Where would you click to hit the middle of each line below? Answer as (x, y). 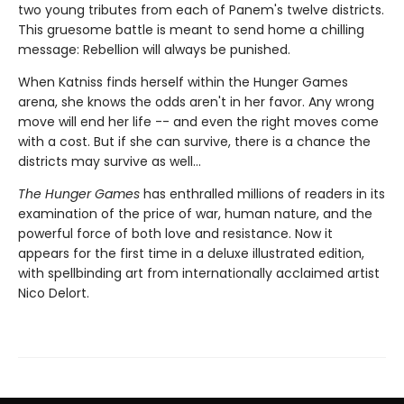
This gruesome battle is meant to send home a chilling (191, 30)
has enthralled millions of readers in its (262, 194)
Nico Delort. (54, 294)
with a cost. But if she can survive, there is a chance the (194, 142)
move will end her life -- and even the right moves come (198, 122)
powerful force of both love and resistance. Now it (175, 234)
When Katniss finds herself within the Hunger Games (183, 83)
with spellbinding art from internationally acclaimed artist (199, 274)
